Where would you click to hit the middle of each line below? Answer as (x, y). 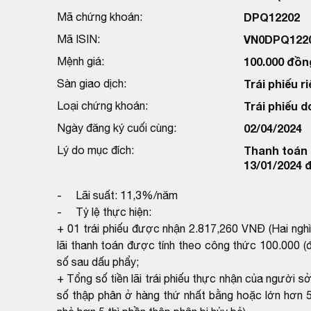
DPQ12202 (271, 17)
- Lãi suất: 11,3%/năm (117, 195)
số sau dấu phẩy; (98, 261)
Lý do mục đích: (95, 150)
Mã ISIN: (78, 39)
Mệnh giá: (81, 61)
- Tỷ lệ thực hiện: (104, 211)
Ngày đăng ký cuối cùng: (117, 127)
